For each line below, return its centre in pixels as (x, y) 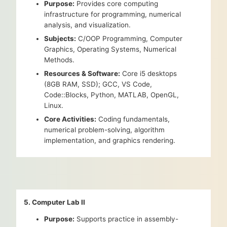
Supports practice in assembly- (127, 219)
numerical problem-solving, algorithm (105, 130)
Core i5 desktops (149, 74)
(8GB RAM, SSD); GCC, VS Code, (98, 84)
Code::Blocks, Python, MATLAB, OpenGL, (112, 95)
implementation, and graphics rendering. (110, 141)
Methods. (60, 60)
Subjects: (60, 39)
